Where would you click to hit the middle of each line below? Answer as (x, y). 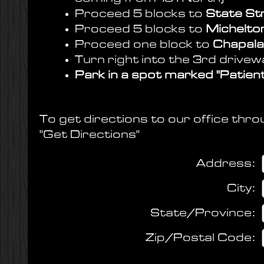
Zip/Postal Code (199, 238)
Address (224, 164)
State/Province (201, 213)
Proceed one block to (144, 45)
